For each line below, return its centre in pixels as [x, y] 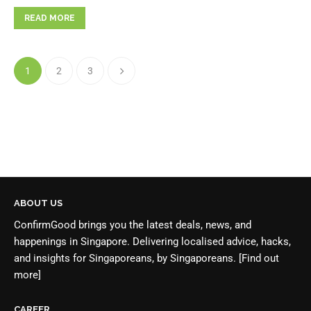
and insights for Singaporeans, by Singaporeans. [126, 258]
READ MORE [50, 18]
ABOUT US [38, 203]
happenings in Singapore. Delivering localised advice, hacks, [152, 241]
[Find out [259, 258]
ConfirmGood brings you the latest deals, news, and [133, 225]
